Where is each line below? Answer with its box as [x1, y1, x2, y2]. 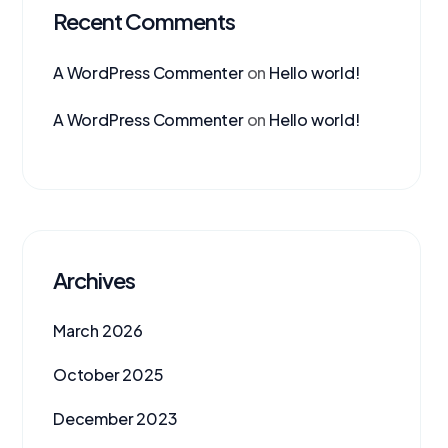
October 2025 [53, 364, 164, 386]
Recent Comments [53, 7, 235, 36]
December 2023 [53, 408, 178, 430]
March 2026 [53, 320, 143, 342]
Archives [53, 266, 135, 295]
